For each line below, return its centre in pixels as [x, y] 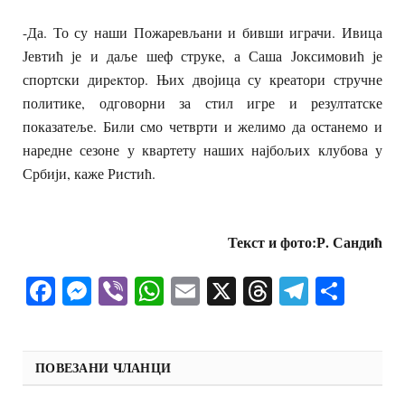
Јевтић [43, 56]
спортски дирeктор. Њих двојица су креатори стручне [202, 80]
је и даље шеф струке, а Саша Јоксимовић [218, 56]
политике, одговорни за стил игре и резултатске [202, 103]
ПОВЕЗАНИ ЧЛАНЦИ [104, 367]
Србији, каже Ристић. [91, 174]
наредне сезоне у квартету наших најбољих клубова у [202, 150]
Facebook [111, 290]
